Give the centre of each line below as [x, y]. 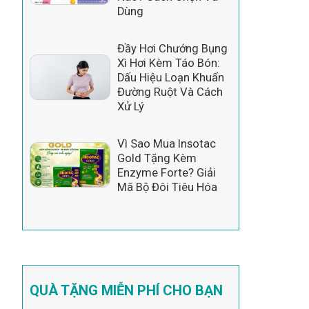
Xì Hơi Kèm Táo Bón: [168, 63]
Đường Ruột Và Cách [170, 92]
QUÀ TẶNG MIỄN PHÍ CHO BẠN [126, 291]
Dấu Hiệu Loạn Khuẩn [170, 77]
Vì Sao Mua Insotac [166, 143]
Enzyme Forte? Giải [166, 172]
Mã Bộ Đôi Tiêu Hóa [167, 187]
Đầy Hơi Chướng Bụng [172, 48]
